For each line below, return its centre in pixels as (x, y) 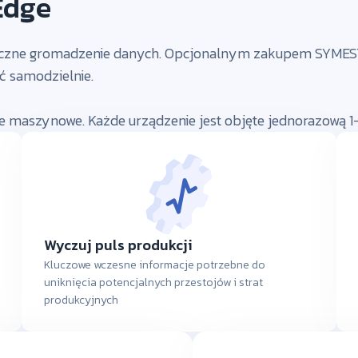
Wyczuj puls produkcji (118, 245)
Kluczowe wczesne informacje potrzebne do (154, 265)
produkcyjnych (81, 300)
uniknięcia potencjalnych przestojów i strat (153, 283)
